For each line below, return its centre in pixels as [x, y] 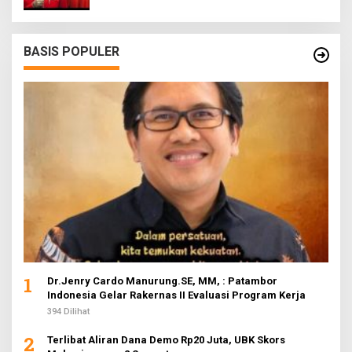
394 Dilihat [68, 312]
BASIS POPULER [71, 52]
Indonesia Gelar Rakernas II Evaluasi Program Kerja [176, 295]
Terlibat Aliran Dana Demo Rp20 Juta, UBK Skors [166, 340]
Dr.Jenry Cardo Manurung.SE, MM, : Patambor [162, 281]
